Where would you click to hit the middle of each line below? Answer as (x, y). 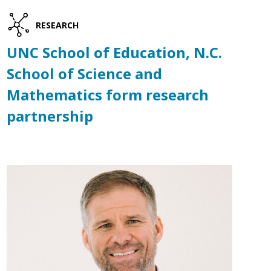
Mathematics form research (107, 95)
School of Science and (84, 74)
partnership (50, 116)
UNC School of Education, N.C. (114, 53)
